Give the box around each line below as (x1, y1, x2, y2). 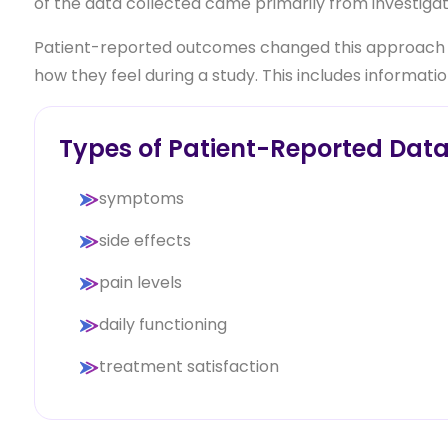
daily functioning (98, 312, 227, 336)
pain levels (98, 270, 182, 294)
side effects (98, 228, 191, 252)
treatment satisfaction (98, 354, 279, 378)
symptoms (98, 186, 184, 210)
